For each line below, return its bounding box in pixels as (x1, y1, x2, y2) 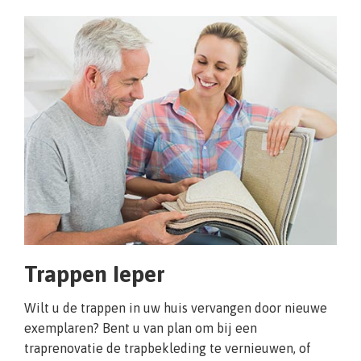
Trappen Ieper (24, 260, 165, 287)
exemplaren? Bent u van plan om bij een (24, 320, 257, 335)
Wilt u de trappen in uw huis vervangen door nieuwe (24, 300, 327, 315)
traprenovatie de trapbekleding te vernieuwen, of (24, 340, 311, 355)
